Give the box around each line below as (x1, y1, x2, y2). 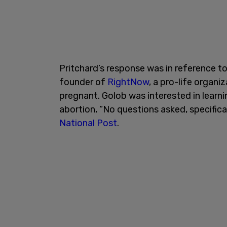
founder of (59, 76, 107, 88)
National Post (59, 117, 117, 129)
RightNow (107, 76, 149, 88)
